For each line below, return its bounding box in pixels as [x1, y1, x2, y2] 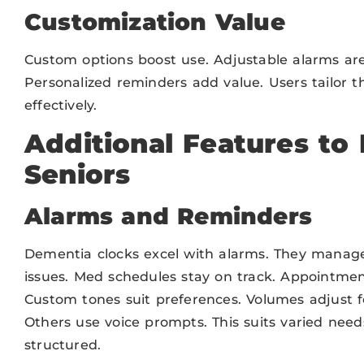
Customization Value [24, 7, 285, 36]
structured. [24, 336, 102, 353]
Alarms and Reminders [24, 201, 312, 230]
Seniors [24, 158, 131, 190]
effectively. [24, 97, 97, 113]
